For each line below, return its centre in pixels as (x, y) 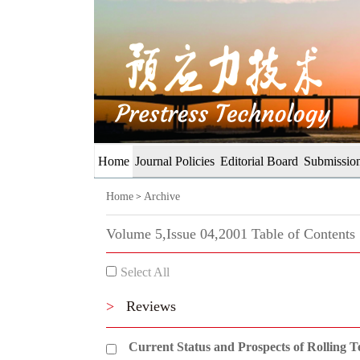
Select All (145, 272)
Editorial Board (259, 161)
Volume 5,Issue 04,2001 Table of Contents (231, 234)
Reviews (151, 306)
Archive (162, 196)
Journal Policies (175, 161)
